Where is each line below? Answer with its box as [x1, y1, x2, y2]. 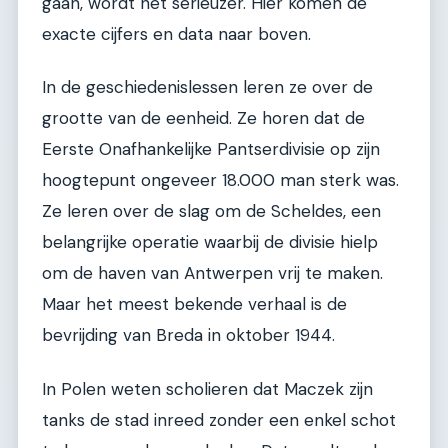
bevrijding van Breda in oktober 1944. [42, 324, 335, 347]
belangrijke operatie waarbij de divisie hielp [42, 231, 378, 254]
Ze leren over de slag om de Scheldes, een [42, 200, 381, 223]
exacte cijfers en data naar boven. [42, 22, 311, 45]
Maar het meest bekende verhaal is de [42, 293, 347, 316]
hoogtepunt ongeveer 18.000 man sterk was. [42, 169, 399, 192]
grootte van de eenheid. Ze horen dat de [42, 107, 365, 130]
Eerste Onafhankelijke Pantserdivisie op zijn [42, 138, 380, 161]
